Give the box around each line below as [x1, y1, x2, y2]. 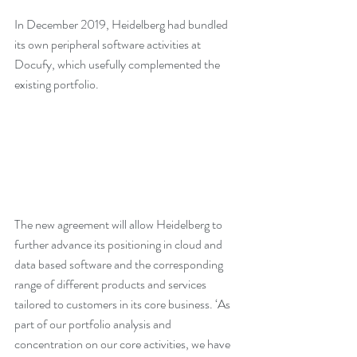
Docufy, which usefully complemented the [14, 55, 222, 73]
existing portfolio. [14, 75, 99, 93]
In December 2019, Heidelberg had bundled [14, 15, 230, 33]
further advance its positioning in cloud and [14, 235, 225, 254]
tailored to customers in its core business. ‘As [14, 295, 233, 314]
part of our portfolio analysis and [14, 315, 174, 334]
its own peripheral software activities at [14, 35, 203, 53]
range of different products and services [14, 275, 209, 294]
